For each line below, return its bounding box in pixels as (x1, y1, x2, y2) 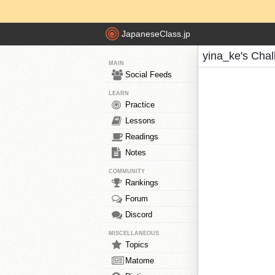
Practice (125, 100, 155, 109)
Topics (125, 240, 149, 249)
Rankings (125, 178, 158, 187)
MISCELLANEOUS (109, 230, 159, 236)
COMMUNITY (109, 168, 145, 174)
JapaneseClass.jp (122, 29, 190, 39)
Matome (125, 256, 154, 265)
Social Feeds (125, 70, 172, 79)
